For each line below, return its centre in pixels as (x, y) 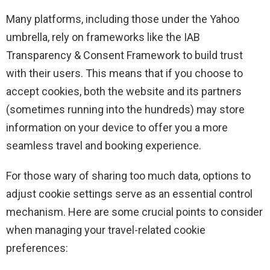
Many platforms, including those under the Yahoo (123, 19)
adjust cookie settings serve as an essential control (129, 194)
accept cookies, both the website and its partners (124, 92)
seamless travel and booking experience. (104, 146)
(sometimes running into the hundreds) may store (125, 110)
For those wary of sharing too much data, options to (128, 176)
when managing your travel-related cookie (106, 230)
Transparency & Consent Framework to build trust (124, 55)
